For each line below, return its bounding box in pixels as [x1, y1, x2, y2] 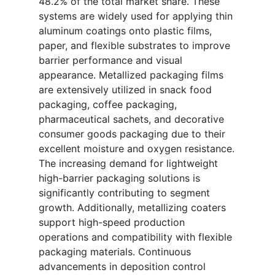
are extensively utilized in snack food [39, 83, 212, 96]
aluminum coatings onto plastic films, [39, 25, 212, 37]
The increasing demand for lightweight [39, 157, 218, 170]
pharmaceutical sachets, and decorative [39, 113, 224, 126]
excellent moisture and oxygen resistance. [39, 142, 234, 155]
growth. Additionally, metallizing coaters [39, 201, 226, 214]
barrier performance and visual [39, 54, 182, 67]
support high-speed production [39, 216, 185, 229]
